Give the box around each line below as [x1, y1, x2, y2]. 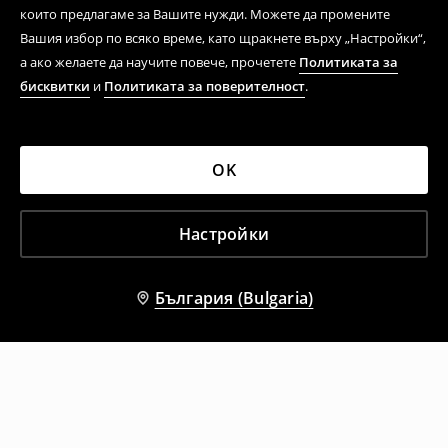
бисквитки [20, 77, 90, 95]
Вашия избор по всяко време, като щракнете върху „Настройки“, [20, 29, 426, 47]
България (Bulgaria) [154, 287, 314, 309]
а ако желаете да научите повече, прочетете [20, 53, 299, 71]
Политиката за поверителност [104, 77, 305, 95]
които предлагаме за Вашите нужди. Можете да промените [20, 5, 390, 23]
